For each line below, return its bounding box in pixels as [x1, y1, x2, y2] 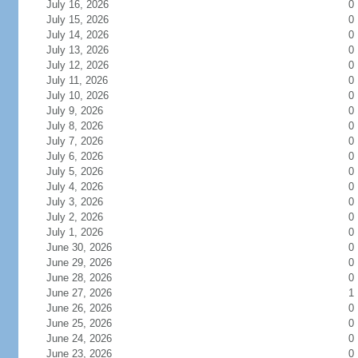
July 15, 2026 [46, 14, 109, 26]
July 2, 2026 [46, 211, 103, 223]
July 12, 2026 [46, 59, 109, 71]
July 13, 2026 [46, 44, 109, 56]
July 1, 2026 [46, 226, 103, 238]
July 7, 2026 [46, 135, 103, 147]
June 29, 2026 [46, 257, 112, 268]
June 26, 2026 [46, 302, 112, 314]
